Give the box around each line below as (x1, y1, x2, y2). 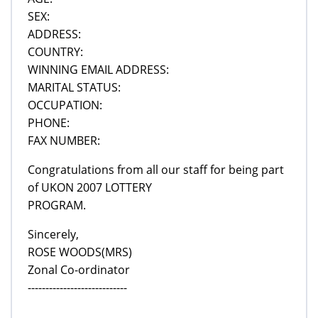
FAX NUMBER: (28, 132, 100, 148)
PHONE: (28, 114, 70, 131)
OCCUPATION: (28, 97, 102, 113)
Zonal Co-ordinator (28, 261, 130, 278)
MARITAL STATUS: (28, 79, 121, 95)
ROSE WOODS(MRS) (28, 243, 132, 260)
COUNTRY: (28, 43, 83, 60)
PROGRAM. (28, 197, 86, 213)
